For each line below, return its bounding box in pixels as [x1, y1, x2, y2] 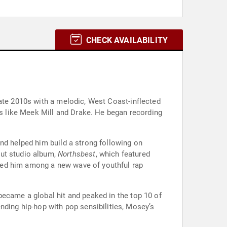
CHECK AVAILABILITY [84, 35, 168, 45]
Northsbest [58, 149, 96, 159]
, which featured [95, 149, 150, 159]
